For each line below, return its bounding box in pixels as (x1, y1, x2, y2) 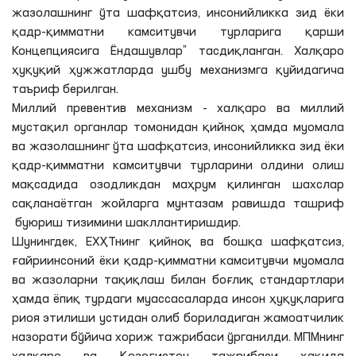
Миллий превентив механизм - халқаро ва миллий (12, 103, 344, 115)
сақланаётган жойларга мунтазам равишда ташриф (12, 198, 344, 211)
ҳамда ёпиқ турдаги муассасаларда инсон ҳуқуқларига (12, 293, 344, 306)
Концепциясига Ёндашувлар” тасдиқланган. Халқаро (12, 45, 344, 58)
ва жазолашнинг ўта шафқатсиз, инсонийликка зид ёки (12, 141, 344, 153)
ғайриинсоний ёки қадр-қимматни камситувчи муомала (12, 255, 344, 268)
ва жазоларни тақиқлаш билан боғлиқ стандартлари (12, 274, 344, 287)
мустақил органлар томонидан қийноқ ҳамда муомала (12, 122, 344, 134)
